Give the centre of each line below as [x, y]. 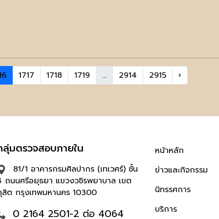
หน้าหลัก [170, 151]
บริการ [166, 209]
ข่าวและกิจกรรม [182, 170]
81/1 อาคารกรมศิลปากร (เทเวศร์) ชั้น [74, 169]
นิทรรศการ [173, 190]
